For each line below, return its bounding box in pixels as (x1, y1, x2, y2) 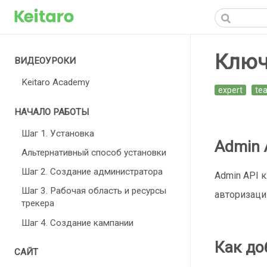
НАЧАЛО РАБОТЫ (14, 106, 89, 117)
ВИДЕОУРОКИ (14, 55, 76, 67)
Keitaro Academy (21, 77, 89, 88)
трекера (21, 198, 54, 209)
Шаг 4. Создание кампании (21, 217, 133, 228)
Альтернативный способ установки (21, 147, 166, 158)
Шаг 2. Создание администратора (21, 166, 163, 178)
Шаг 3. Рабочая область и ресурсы (21, 185, 166, 197)
